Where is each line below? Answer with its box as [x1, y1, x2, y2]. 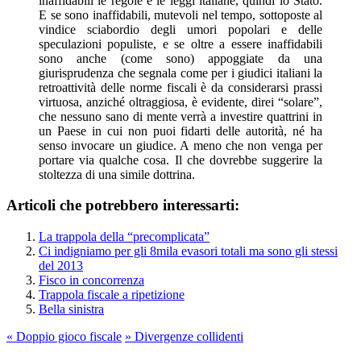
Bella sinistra [39, 302, 104, 317]
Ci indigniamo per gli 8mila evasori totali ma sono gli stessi [39, 244, 338, 259]
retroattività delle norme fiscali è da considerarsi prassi [39, 80, 322, 94]
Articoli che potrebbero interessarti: [6, 197, 239, 214]
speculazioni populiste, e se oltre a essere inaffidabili [39, 36, 322, 51]
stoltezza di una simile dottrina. [39, 167, 195, 181]
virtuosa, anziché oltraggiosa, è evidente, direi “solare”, [39, 94, 322, 109]
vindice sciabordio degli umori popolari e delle [39, 22, 322, 36]
